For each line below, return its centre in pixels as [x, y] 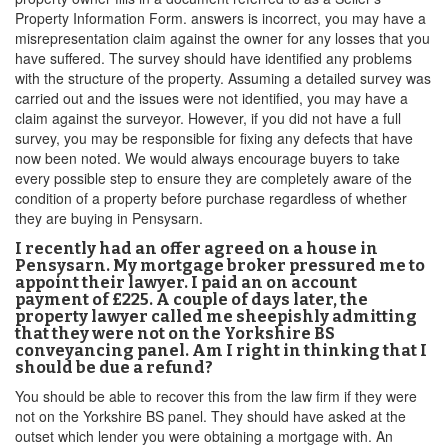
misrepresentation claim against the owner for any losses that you [222, 38]
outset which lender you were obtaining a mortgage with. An [204, 436]
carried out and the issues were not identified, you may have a [211, 98]
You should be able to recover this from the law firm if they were [216, 396]
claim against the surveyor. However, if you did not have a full [208, 118]
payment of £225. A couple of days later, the [191, 299]
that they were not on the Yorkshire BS [175, 333]
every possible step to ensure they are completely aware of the [213, 178]
